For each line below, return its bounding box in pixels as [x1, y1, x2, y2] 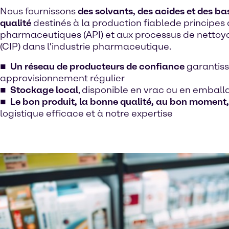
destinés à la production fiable [31, 17, 170, 29]
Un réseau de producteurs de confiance [10, 60, 185, 72]
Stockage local [10, 84, 78, 96]
